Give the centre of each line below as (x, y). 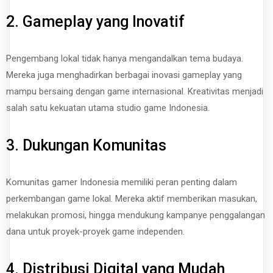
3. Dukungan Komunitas (86, 146)
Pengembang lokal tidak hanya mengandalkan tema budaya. (125, 59)
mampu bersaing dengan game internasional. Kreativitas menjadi (135, 92)
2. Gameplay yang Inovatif (95, 22)
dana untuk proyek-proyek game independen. (95, 232)
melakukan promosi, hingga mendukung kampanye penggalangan (136, 215)
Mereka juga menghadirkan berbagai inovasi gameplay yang (124, 75)
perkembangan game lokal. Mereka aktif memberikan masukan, (132, 199)
